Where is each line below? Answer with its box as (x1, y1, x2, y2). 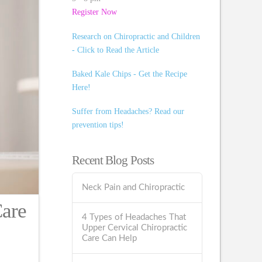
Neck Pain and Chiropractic (82, 183, 185, 192)
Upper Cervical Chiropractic (82, 223, 188, 233)
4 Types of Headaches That (82, 213, 187, 222)
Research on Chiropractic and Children (72, 32, 201, 41)
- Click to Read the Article (72, 45, 160, 54)
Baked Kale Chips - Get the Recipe (72, 70, 188, 79)
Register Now (72, 8, 118, 17)
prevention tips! (72, 120, 125, 130)
